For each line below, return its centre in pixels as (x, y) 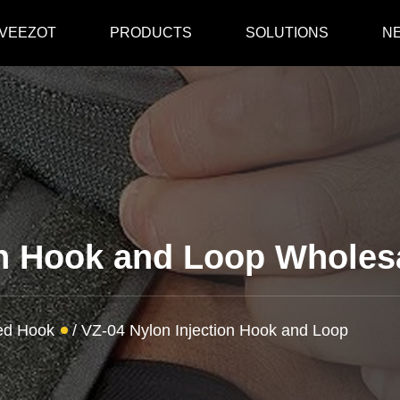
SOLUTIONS (287, 33)
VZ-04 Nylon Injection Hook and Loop (215, 331)
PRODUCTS (150, 33)
